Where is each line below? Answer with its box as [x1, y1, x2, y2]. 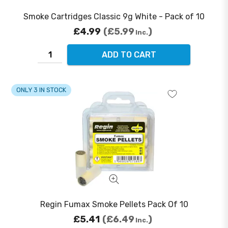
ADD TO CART [101, 50, 156, 60]
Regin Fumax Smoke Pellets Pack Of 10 [40, 199, 188, 210]
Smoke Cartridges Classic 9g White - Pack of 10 [23, 12, 205, 22]
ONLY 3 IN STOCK [16, 86, 66, 94]
